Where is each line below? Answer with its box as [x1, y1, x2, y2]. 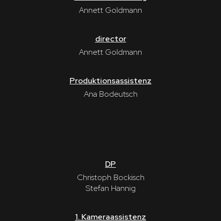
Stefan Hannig [85, 183, 136, 194]
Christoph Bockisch [76, 172, 145, 183]
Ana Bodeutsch [83, 88, 138, 99]
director [95, 33, 126, 44]
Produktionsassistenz [70, 75, 151, 86]
